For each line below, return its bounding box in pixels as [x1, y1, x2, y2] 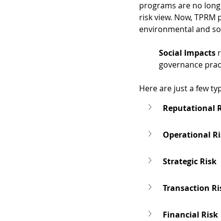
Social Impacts [159, 47, 216, 58]
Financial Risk [163, 209, 218, 220]
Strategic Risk [163, 156, 217, 167]
